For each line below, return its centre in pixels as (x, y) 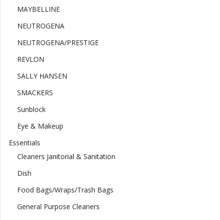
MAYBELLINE (38, 9)
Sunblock (31, 110)
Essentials (24, 143)
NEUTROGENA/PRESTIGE (58, 43)
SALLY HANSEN (42, 76)
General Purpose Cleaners (58, 207)
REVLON (30, 59)
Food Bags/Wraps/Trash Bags (65, 190)
